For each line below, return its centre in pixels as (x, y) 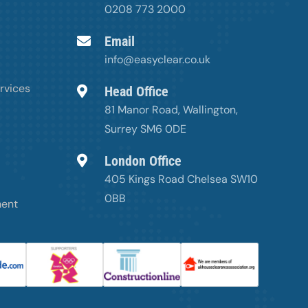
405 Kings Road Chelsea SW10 (181, 179)
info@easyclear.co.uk (157, 60)
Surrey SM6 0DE (145, 129)
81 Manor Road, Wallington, (171, 110)
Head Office (136, 92)
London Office (143, 161)
